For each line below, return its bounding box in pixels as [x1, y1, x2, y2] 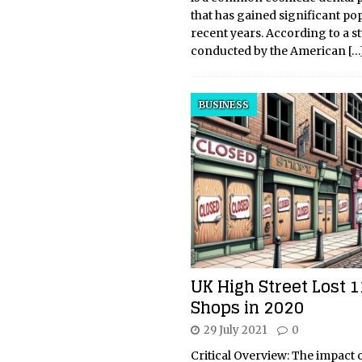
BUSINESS [198, 98, 249, 111]
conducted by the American [190, 43, 348, 58]
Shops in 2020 [190, 293, 304, 323]
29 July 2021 [203, 323, 267, 338]
